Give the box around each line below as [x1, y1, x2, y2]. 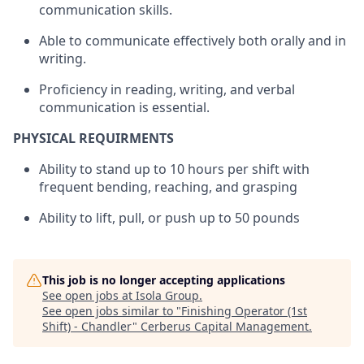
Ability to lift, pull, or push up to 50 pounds [39, 209, 300, 227]
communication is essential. [39, 98, 210, 117]
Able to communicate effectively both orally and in [39, 32, 346, 50]
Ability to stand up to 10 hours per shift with [39, 160, 310, 179]
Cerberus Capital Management [141, 318, 309, 335]
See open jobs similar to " [42, 303, 181, 319]
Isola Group [136, 288, 199, 304]
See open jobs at [42, 288, 136, 304]
